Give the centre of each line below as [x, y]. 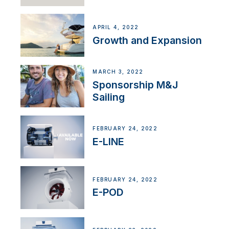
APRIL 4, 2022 [116, 27]
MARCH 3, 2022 [118, 72]
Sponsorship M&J [135, 85]
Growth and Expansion [147, 40]
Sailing [109, 97]
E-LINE [109, 142]
